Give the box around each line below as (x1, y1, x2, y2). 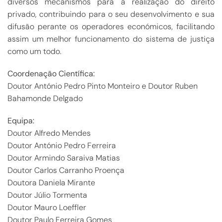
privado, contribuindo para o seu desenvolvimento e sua (7, 9, 215, 19)
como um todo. (7, 46, 61, 56)
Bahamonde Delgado (7, 93, 83, 104)
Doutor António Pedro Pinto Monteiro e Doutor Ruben (7, 81, 198, 91)
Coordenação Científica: (7, 68, 95, 79)
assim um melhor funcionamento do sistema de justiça (7, 34, 215, 44)
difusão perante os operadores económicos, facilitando (7, 21, 215, 32)
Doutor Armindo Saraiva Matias (7, 153, 120, 163)
